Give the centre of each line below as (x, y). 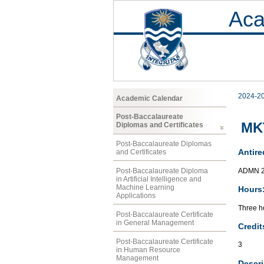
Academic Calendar (149, 98)
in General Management (155, 222)
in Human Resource (148, 250)
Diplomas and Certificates (160, 125)
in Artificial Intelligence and (159, 179)
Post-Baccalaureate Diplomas (164, 144)
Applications (136, 195)
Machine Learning (145, 187)
